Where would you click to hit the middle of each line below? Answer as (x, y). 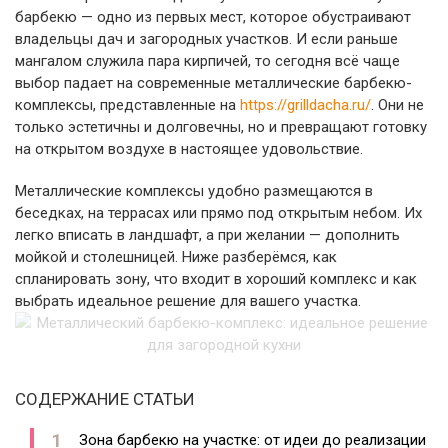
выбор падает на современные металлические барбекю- (213, 83)
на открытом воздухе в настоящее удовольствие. (189, 149)
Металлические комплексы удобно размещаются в (194, 191)
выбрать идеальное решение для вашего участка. (188, 301)
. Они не (397, 105)
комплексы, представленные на (127, 105)
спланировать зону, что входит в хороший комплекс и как (216, 279)
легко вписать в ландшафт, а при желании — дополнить (207, 235)
